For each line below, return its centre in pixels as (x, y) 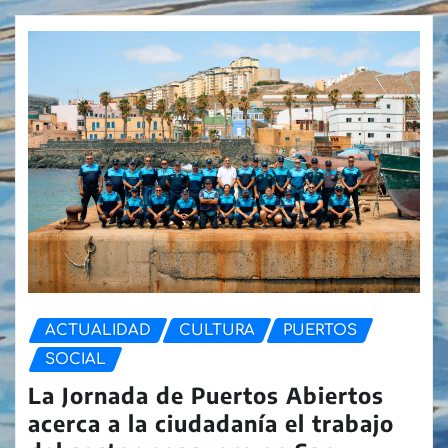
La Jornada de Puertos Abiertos (206, 395)
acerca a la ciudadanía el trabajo (211, 423)
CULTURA (217, 330)
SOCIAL (75, 359)
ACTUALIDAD (98, 330)
